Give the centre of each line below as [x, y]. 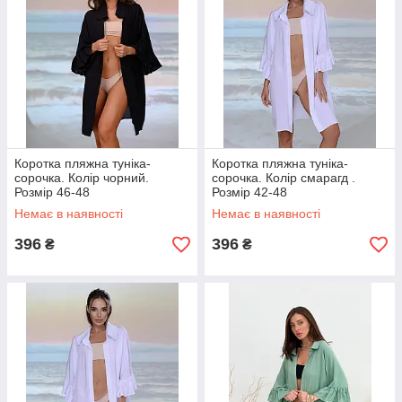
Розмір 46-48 [52, 192]
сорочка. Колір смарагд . [284, 178]
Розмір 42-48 [249, 192]
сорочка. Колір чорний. [82, 178]
